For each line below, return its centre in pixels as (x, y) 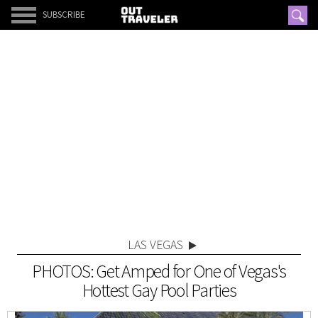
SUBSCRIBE (64, 15)
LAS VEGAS (155, 245)
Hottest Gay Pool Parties (159, 290)
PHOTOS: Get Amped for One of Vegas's (159, 271)
